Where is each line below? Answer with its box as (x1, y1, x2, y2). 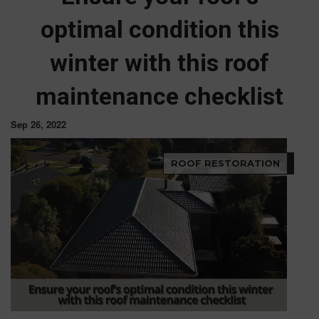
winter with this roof (50, 48, 269, 78)
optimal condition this (40, 15, 279, 44)
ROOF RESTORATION (171, 157, 280, 169)
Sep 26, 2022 (11, 117, 66, 132)
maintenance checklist (36, 82, 283, 111)
